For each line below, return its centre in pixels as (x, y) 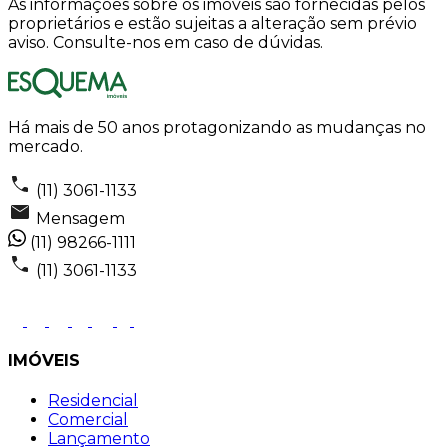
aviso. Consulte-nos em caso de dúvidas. (165, 42)
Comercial (88, 420)
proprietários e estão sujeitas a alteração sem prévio (212, 23)
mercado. (45, 146)
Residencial (93, 401)
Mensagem (80, 218)
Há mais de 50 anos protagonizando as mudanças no (217, 127)
